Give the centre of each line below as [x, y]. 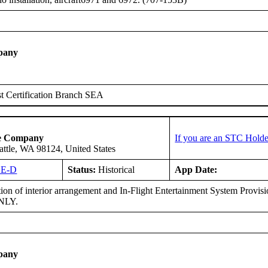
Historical [115, 169]
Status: [82, 169]
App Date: [196, 169]
